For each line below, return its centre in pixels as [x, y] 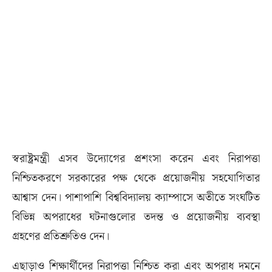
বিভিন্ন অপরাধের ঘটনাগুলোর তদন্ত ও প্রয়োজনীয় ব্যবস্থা [136, 217]
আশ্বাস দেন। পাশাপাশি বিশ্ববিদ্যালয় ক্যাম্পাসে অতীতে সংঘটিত [136, 198]
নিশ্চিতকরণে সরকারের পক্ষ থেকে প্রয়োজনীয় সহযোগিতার [136, 178]
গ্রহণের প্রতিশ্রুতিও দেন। [61, 237]
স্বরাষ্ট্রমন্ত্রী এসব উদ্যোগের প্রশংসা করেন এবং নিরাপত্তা [136, 159]
